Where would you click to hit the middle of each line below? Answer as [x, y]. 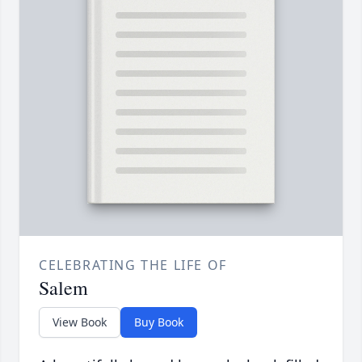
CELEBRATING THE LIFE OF [133, 265]
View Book [80, 322]
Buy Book [159, 322]
